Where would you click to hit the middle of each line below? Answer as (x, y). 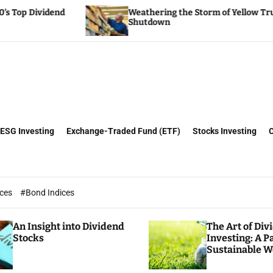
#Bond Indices (47, 193)
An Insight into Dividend (68, 226)
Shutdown (66, 22)
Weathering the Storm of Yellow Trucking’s (133, 12)
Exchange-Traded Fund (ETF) (123, 131)
